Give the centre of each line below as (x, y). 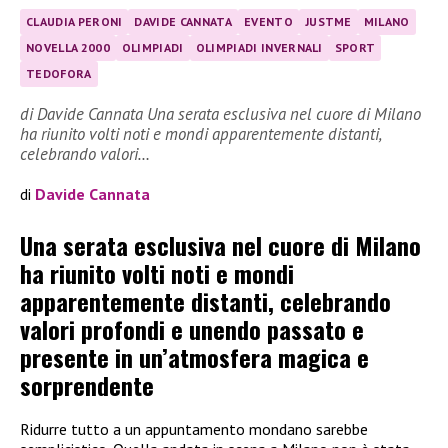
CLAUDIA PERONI (74, 22)
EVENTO (268, 22)
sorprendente (87, 384)
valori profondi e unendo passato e (192, 328)
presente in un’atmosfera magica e (194, 356)
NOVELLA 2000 (68, 48)
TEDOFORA (59, 74)
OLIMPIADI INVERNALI (259, 48)
